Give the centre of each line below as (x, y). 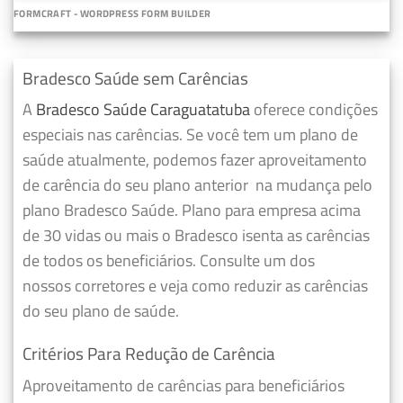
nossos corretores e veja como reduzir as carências (195, 286)
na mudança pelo (312, 185)
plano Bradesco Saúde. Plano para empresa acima (192, 210)
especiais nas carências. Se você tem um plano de (190, 135)
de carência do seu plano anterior (135, 185)
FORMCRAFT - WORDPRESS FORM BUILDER (112, 13)
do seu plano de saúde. (101, 311)
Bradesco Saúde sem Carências (135, 77)
